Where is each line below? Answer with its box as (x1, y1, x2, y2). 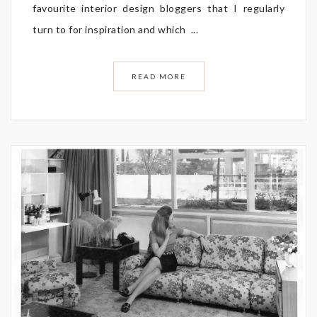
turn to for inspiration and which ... (33, 23, 198, 35)
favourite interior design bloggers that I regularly (33, 1, 284, 14)
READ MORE (131, 71, 186, 81)
